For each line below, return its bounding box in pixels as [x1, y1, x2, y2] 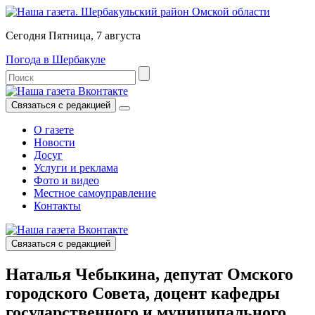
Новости [34, 136, 75, 148]
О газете [34, 124, 74, 136]
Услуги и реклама [34, 162, 118, 174]
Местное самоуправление [34, 187, 156, 199]
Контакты [34, 200, 81, 212]
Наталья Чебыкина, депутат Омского [6, 264, 293, 283]
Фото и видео [34, 174, 99, 186]
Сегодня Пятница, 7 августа [6, 30, 141, 41]
